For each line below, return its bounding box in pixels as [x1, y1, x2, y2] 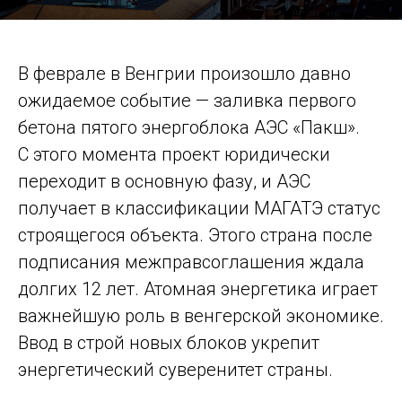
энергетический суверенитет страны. [18, 359, 333, 380]
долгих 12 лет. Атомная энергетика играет [18, 278, 378, 300]
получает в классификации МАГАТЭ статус [18, 197, 380, 219]
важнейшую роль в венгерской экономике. [18, 305, 384, 327]
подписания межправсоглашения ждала [18, 251, 364, 273]
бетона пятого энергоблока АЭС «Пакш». [18, 117, 360, 138]
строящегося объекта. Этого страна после [18, 224, 372, 246]
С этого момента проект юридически [18, 144, 330, 165]
